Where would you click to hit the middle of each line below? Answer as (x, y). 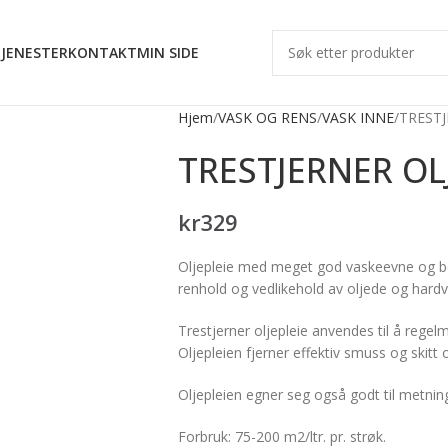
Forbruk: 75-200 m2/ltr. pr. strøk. (281, 436)
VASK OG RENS (267, 117)
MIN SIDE (168, 52)
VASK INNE (357, 117)
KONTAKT (102, 52)
